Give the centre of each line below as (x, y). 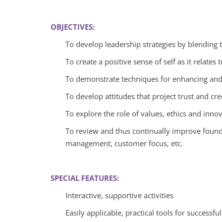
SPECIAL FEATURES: (85, 178)
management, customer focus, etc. (124, 143)
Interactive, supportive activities (119, 195)
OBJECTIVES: (73, 27)
